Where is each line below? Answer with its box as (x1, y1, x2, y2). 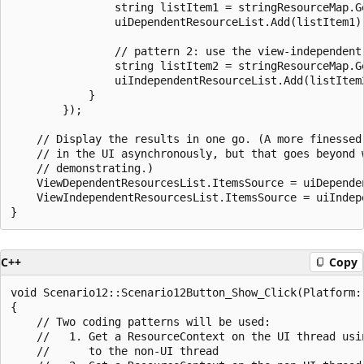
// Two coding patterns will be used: (11, 314, 271, 328)
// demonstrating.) (11, 161, 154, 175)
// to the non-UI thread (11, 344, 219, 357)
